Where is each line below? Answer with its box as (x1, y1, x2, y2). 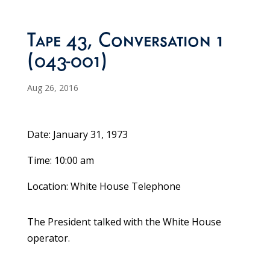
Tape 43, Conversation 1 (27, 33, 223, 54)
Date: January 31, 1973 (27, 128, 128, 142)
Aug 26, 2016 (27, 82, 78, 94)
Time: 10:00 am (27, 154, 94, 168)
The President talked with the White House (27, 215, 221, 229)
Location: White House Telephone (27, 180, 181, 193)
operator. (27, 231, 70, 245)
